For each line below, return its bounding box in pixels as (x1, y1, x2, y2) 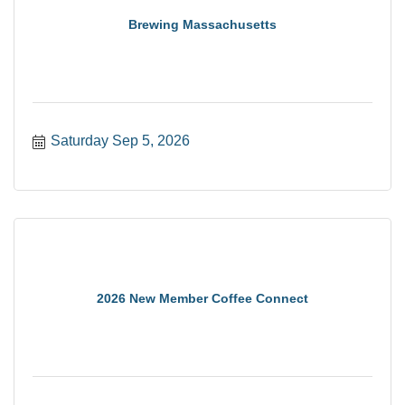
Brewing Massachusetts (128, 16, 277, 32)
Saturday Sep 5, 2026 (51, 133, 190, 148)
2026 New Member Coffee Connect (97, 290, 308, 306)
